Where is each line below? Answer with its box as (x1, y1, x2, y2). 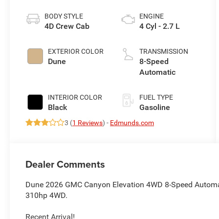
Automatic (139, 67, 175, 77)
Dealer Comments (25, 157, 106, 172)
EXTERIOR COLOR (48, 47, 104, 56)
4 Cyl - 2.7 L (139, 22, 180, 31)
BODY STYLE (44, 12, 84, 21)
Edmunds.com (110, 119, 154, 127)
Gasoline (139, 103, 170, 112)
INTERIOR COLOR (48, 93, 103, 102)
